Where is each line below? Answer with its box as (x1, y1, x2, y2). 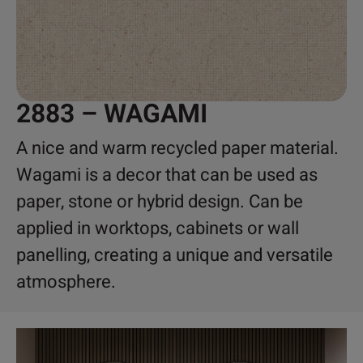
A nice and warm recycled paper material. (16, 135, 339, 161)
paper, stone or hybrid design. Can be (16, 188, 303, 215)
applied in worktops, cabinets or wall (16, 215, 299, 241)
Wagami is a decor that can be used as (16, 161, 318, 188)
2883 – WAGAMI (16, 94, 207, 133)
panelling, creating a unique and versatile (16, 241, 333, 268)
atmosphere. (16, 268, 116, 295)
